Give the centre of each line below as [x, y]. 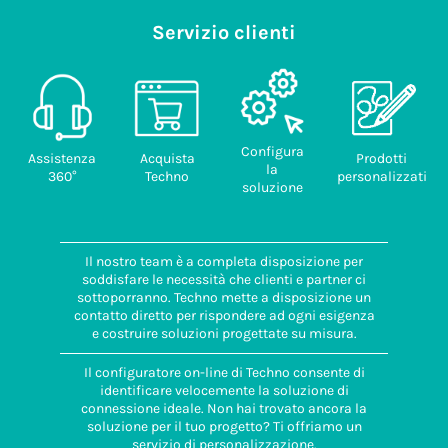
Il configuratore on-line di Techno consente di [224, 372]
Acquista [167, 158]
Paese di [78, 77]
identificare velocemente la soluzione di [224, 390]
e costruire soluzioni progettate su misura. [224, 333]
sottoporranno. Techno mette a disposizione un [224, 297]
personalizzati [381, 176]
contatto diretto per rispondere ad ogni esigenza [224, 315]
